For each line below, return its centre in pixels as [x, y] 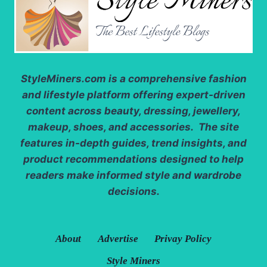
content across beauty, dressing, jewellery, [133, 111]
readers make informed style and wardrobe [133, 175]
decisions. [133, 191]
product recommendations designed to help [133, 159]
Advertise [118, 238]
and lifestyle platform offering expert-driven [133, 94]
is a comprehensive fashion [176, 78]
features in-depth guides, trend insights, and [133, 143]
